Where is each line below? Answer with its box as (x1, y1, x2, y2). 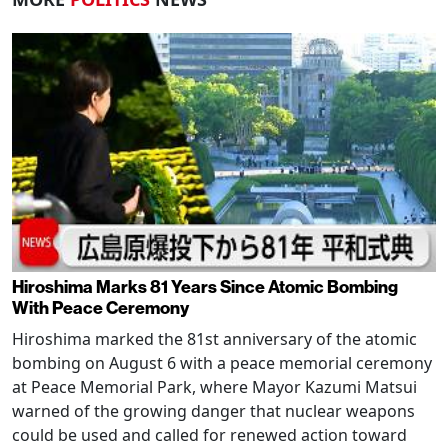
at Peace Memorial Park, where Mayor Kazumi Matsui (12, 375, 417, 398)
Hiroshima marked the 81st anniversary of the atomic (12, 327, 417, 350)
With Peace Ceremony (12, 297, 189, 319)
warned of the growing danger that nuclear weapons (12, 399, 415, 422)
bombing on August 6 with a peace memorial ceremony (12, 351, 432, 374)
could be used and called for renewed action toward (12, 423, 407, 446)
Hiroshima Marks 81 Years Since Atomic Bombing (12, 276, 398, 298)
